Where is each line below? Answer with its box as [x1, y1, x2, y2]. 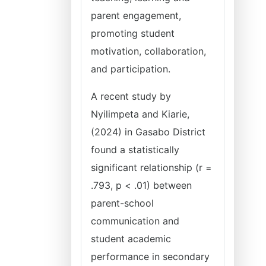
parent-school [91, 197, 154, 209]
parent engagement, [91, 9, 181, 21]
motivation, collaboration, [91, 45, 206, 57]
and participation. [91, 63, 170, 75]
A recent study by [91, 90, 171, 102]
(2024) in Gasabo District [91, 126, 205, 138]
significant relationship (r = [91, 161, 212, 173]
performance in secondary [91, 251, 210, 262]
